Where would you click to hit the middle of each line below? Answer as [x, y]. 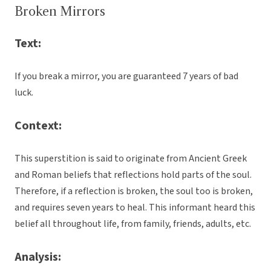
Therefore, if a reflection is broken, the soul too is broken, [134, 191]
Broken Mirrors [60, 12]
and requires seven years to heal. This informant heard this [135, 208]
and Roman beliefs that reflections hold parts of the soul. [133, 175]
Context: [38, 126]
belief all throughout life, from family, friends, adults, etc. [133, 224]
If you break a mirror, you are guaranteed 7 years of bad [126, 77]
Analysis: [38, 257]
